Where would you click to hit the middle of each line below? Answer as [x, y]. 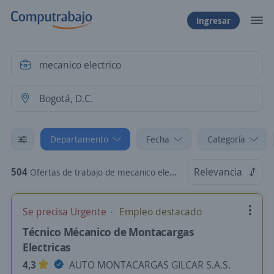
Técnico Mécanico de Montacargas [109, 232]
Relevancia [218, 172]
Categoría [226, 139]
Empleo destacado [159, 212]
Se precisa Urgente [66, 212]
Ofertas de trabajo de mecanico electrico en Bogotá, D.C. [100, 172]
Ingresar [213, 20]
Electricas [47, 247]
